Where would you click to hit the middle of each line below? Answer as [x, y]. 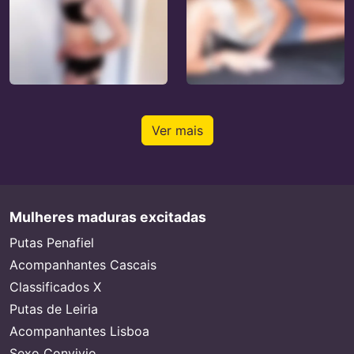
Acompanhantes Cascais [83, 265]
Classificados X [55, 287]
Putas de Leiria [54, 309]
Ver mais [177, 130]
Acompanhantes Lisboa [79, 331]
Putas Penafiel [52, 243]
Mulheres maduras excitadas [108, 217]
